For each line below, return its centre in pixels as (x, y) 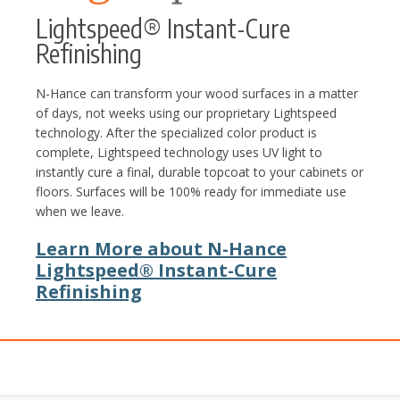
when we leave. (80, 211)
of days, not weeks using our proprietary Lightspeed (186, 112)
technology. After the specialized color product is (176, 132)
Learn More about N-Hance (161, 248)
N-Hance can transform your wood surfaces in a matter (197, 93)
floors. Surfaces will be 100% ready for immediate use (191, 191)
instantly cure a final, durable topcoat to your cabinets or (200, 171)
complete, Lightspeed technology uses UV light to (179, 152)
